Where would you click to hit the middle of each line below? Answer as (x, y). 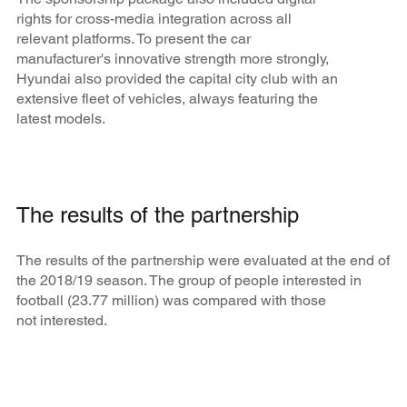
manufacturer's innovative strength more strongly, (172, 58)
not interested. (61, 320)
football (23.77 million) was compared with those (171, 300)
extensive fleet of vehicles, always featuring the (167, 98)
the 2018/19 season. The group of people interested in (189, 280)
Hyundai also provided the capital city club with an (177, 78)
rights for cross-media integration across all (154, 18)
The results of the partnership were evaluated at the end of (203, 260)
